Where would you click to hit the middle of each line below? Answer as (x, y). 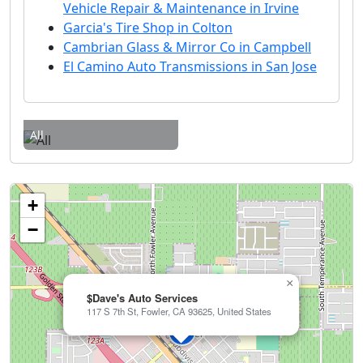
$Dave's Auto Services (142, 297)
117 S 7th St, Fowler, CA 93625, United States (179, 311)
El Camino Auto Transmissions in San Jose (190, 66)
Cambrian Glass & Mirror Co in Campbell (187, 47)
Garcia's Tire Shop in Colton (148, 27)
